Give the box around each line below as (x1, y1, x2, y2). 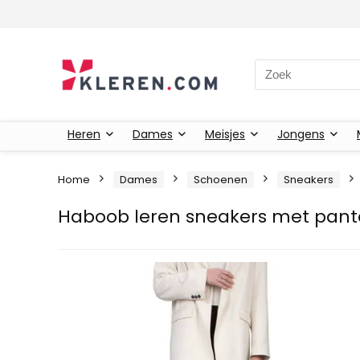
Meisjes (205, 125, 245, 142)
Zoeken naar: (254, 59, 331, 76)
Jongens (277, 125, 325, 142)
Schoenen (194, 171, 247, 187)
